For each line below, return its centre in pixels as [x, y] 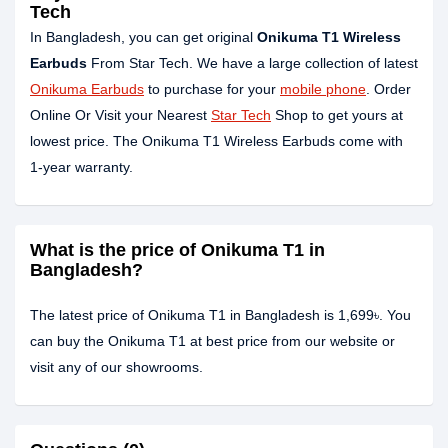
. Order [388, 89]
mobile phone [323, 89]
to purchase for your [212, 89]
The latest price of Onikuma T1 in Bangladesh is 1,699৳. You [220, 315]
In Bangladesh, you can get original [143, 37]
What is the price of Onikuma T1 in [177, 250]
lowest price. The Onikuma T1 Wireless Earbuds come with [216, 141]
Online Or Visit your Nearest [120, 115]
